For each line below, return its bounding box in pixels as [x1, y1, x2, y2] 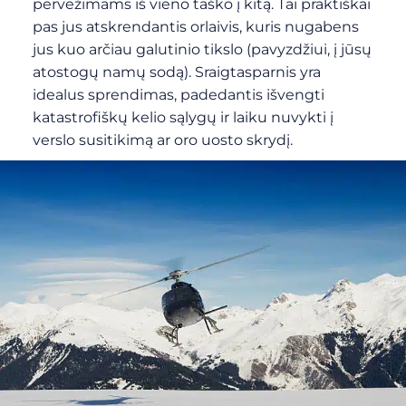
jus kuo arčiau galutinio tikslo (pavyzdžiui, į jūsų [32, 41, 372, 58]
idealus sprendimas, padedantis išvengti [32, 86, 324, 103]
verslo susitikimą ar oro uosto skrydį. [32, 131, 293, 149]
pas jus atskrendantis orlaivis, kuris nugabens [32, 18, 359, 35]
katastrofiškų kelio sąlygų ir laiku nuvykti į [32, 109, 333, 126]
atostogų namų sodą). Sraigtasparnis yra [32, 63, 321, 81]
